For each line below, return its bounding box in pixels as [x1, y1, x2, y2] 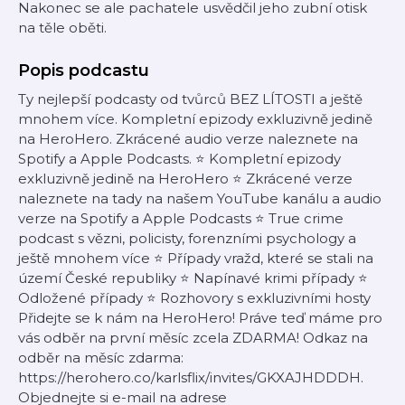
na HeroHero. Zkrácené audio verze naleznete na [18, 130, 358, 147]
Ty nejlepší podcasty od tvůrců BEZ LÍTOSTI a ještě [18, 90, 363, 108]
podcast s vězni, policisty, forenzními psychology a [18, 230, 356, 247]
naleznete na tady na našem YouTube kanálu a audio [18, 190, 381, 207]
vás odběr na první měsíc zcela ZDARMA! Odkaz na [18, 329, 368, 346]
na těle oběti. [18, 19, 107, 36]
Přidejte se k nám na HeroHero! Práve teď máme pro [18, 309, 382, 326]
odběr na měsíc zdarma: [18, 349, 184, 366]
